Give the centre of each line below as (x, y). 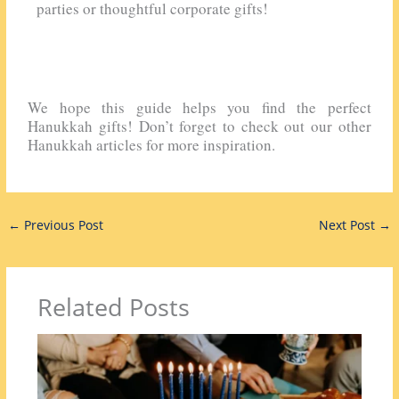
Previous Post (62, 224)
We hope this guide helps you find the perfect (199, 108)
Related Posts (113, 307)
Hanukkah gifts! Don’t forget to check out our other (199, 126)
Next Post (348, 224)
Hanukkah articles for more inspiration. (152, 145)
